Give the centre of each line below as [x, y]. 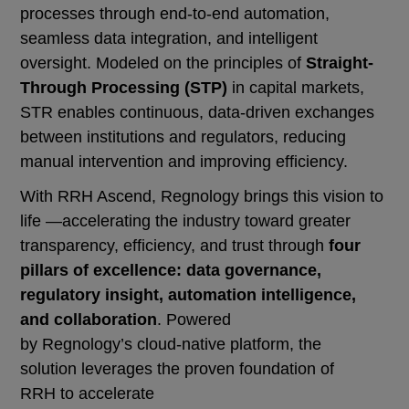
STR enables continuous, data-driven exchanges [198, 113]
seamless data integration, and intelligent [169, 39]
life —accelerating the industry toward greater [186, 221]
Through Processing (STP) [124, 88]
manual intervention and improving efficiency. [191, 162]
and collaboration [89, 320]
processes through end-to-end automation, [175, 14]
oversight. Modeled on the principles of [163, 63]
